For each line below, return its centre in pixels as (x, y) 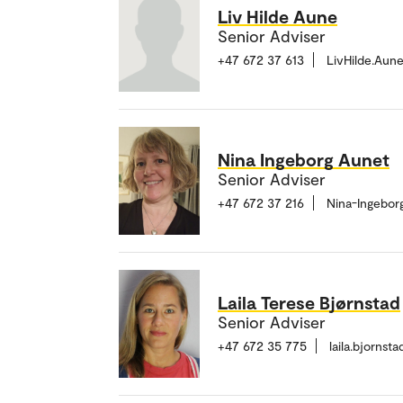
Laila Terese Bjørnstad (309, 303)
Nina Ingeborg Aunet (304, 160)
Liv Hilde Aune (278, 17)
